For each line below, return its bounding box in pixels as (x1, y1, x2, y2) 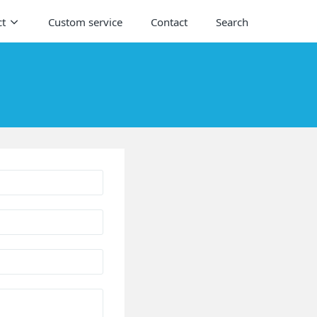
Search (215, 15, 248, 29)
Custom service (47, 15, 122, 29)
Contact (150, 15, 188, 29)
